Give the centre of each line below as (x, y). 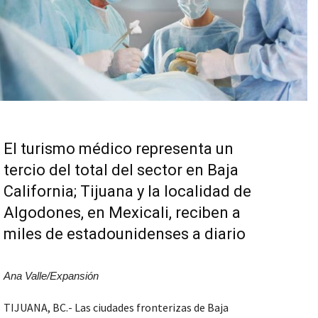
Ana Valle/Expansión (51, 275)
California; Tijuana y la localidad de (127, 191)
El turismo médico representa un (119, 148)
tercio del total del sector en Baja (121, 170)
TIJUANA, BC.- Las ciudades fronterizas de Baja (116, 307)
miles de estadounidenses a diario (125, 234)
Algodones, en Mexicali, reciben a (122, 212)
